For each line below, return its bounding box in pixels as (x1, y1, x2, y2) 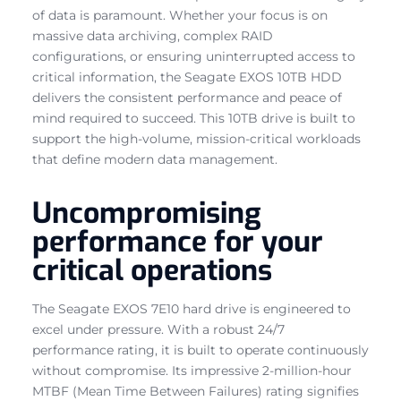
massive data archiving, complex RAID (32, 27, 273, 44)
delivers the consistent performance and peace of (32, 89, 342, 106)
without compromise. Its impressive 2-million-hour (32, 362, 352, 379)
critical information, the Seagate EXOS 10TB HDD (32, 68, 342, 85)
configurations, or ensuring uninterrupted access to (32, 47, 355, 64)
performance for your (32, 222, 323, 260)
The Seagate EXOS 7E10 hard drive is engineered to (32, 300, 351, 317)
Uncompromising (32, 193, 261, 232)
